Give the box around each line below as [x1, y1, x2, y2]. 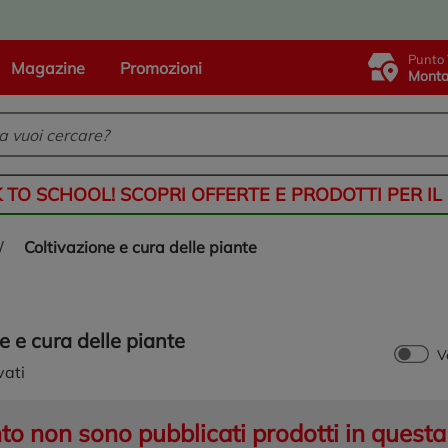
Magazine [11, 57, 86, 78]
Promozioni [120, 57, 203, 78]
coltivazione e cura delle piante [34, 237, 257, 257]
